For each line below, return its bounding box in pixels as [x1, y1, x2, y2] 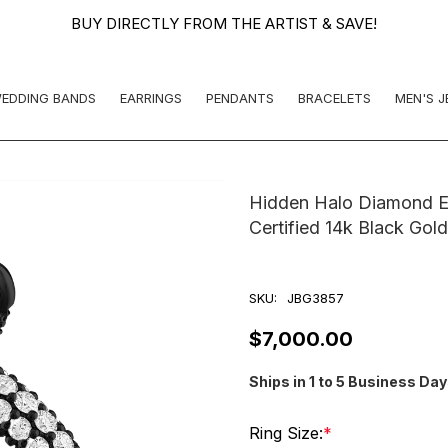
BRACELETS [298, 89, 372, 106]
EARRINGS [120, 89, 183, 106]
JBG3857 [287, 290, 344, 306]
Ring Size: [249, 423, 323, 443]
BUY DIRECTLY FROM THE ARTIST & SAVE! [71, 14, 377, 33]
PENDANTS [206, 89, 275, 106]
